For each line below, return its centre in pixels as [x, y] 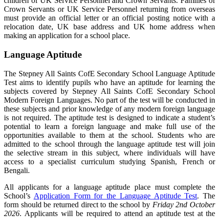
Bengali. [17, 170]
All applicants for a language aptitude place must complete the [109, 187]
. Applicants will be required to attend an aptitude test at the [117, 213]
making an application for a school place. [67, 36]
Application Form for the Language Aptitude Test [115, 196]
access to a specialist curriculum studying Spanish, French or [109, 161]
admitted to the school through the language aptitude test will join [109, 144]
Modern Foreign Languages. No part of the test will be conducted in [109, 100]
